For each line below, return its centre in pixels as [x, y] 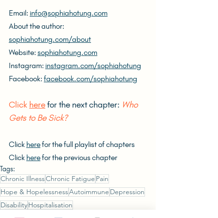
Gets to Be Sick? [38, 118]
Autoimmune [89, 191]
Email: [19, 13]
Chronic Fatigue [70, 178]
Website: [23, 52]
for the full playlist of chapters [88, 144]
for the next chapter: [83, 104]
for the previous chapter [79, 157]
